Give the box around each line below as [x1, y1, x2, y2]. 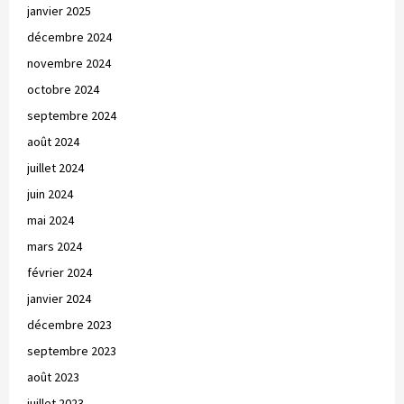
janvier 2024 [27, 289, 91, 307]
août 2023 [27, 368, 79, 385]
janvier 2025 [27, 2, 91, 19]
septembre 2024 [27, 106, 116, 124]
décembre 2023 [27, 316, 112, 333]
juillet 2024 [27, 159, 84, 176]
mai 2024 [27, 211, 74, 228]
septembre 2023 [27, 342, 116, 359]
